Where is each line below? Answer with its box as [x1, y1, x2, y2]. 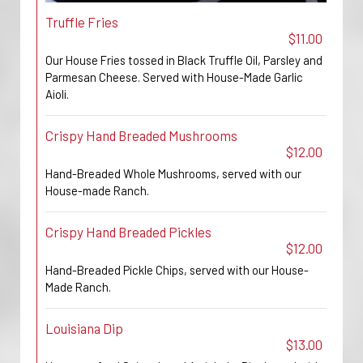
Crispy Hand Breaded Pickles [45, 224, 211, 240]
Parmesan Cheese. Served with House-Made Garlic [45, 70, 303, 84]
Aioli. [45, 87, 69, 101]
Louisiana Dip [45, 320, 123, 336]
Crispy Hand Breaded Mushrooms [45, 127, 237, 143]
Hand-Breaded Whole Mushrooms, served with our [45, 166, 301, 181]
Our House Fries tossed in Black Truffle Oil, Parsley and [45, 53, 322, 67]
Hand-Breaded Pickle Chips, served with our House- [45, 263, 309, 277]
